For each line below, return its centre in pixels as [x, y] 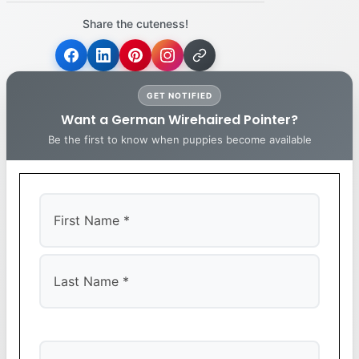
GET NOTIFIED [179, 95]
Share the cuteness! [135, 24]
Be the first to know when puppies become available [179, 139]
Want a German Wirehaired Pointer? [179, 120]
